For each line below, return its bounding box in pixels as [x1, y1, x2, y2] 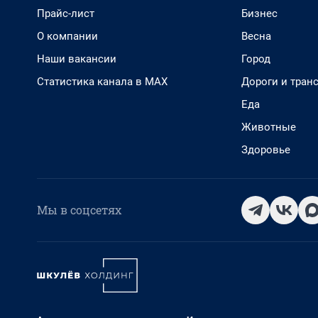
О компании [37, 30, 98, 43]
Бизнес [241, 7, 278, 20]
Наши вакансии [37, 53, 116, 65]
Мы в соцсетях [37, 202, 121, 217]
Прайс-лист [37, 7, 94, 20]
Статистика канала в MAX [37, 75, 168, 88]
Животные [241, 121, 296, 133]
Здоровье [241, 143, 290, 156]
